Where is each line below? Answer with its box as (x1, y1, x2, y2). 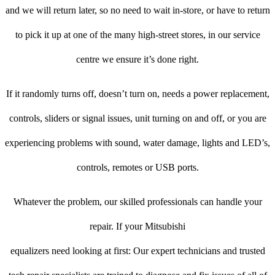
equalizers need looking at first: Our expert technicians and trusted (10, 246, 265, 257)
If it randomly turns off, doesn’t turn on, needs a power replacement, (6, 88, 269, 99)
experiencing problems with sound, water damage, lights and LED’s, (5, 137, 270, 149)
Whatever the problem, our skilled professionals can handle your (13, 196, 262, 207)
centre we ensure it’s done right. (76, 54, 199, 65)
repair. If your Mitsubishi (90, 221, 185, 232)
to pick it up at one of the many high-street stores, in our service (15, 29, 260, 41)
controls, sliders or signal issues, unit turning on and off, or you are (9, 113, 266, 124)
